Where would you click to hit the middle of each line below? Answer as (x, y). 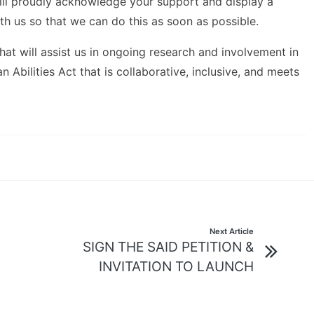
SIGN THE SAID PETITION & (168, 247)
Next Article (232, 231)
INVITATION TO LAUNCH (176, 266)
